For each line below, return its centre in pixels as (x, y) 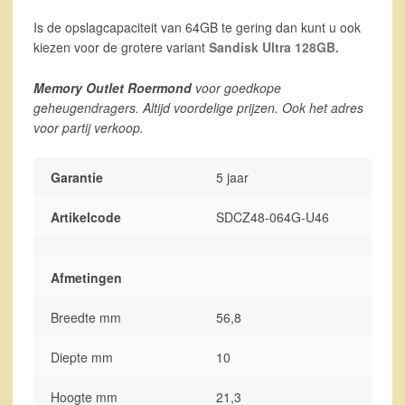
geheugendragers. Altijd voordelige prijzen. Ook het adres (198, 107)
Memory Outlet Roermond (112, 87)
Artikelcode (86, 217)
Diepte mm (82, 358)
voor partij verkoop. (88, 127)
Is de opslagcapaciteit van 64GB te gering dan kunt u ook (197, 27)
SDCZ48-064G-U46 (273, 217)
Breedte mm (86, 318)
